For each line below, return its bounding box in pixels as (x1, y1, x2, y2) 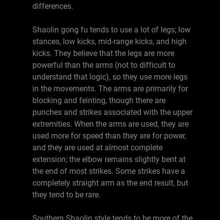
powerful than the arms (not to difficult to (32, 60, 175, 70)
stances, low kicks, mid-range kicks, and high (32, 37, 187, 46)
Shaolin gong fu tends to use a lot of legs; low (32, 25, 191, 34)
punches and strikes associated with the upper (32, 108, 192, 117)
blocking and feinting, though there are (32, 96, 165, 105)
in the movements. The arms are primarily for (32, 84, 188, 93)
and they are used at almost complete (32, 143, 163, 152)
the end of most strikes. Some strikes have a (32, 166, 185, 176)
